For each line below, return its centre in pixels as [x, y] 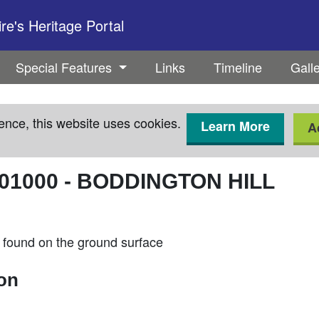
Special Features [66, 67]
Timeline [237, 67]
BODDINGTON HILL [176, 181]
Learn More [235, 126]
